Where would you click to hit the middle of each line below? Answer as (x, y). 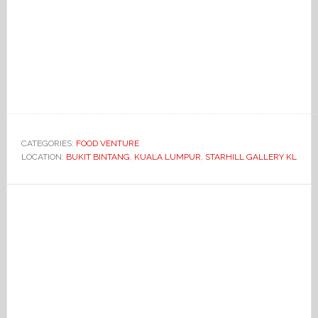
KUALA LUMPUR (167, 157)
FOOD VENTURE (107, 143)
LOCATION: (43, 157)
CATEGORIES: (48, 143)
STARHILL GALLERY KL (251, 157)
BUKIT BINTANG (98, 157)
